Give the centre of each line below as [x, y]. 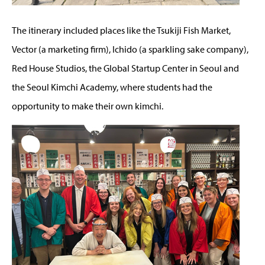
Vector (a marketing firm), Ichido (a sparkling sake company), [130, 49]
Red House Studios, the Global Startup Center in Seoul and [125, 68]
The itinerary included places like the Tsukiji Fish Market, [121, 30]
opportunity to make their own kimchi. [88, 106]
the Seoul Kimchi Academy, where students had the [112, 87]
